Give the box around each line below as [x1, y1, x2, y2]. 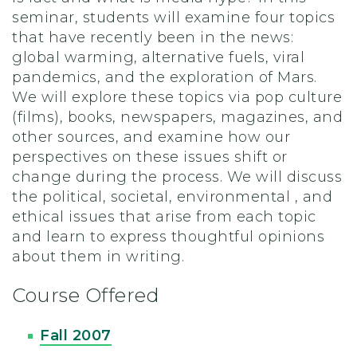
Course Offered [12, 284, 159, 308]
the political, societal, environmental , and [12, 188, 332, 206]
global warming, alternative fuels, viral [12, 49, 304, 67]
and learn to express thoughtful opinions [12, 228, 324, 246]
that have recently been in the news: [12, 29, 293, 47]
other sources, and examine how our [12, 128, 290, 147]
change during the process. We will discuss [12, 168, 342, 186]
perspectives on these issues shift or [12, 148, 288, 167]
